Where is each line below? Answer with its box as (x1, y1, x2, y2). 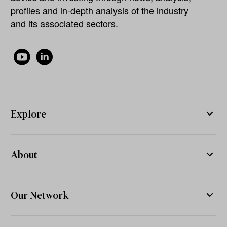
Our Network (11, 189, 69, 201)
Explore (11, 108, 47, 120)
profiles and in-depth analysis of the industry (11, 3, 189, 17)
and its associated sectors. (11, 16, 119, 30)
